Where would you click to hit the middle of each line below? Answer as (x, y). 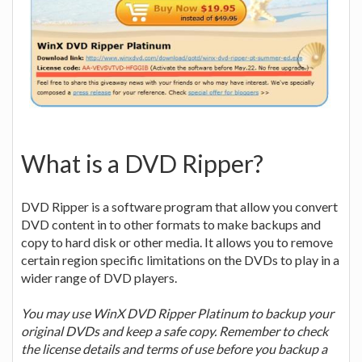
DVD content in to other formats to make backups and (171, 224)
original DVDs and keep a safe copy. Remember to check (175, 330)
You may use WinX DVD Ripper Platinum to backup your (177, 313)
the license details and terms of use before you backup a (174, 348)
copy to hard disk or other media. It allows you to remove (177, 242)
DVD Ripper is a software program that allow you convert (179, 206)
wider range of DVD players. (99, 277)
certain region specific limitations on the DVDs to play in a (180, 259)
